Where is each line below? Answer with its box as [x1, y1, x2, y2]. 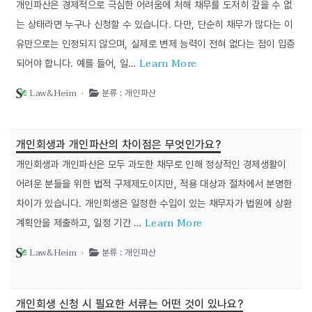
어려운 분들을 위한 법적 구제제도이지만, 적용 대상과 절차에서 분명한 [16, 178, 292, 189]
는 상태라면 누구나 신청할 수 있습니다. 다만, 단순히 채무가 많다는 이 [16, 18, 292, 30]
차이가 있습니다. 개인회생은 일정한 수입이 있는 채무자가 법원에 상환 [16, 197, 292, 209]
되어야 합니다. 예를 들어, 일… [16, 57, 140, 69]
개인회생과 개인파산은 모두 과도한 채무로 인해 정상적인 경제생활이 [16, 158, 286, 170]
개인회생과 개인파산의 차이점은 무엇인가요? [16, 138, 221, 151]
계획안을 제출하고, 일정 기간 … [16, 217, 146, 228]
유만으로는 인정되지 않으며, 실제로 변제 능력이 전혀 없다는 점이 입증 [16, 38, 295, 49]
